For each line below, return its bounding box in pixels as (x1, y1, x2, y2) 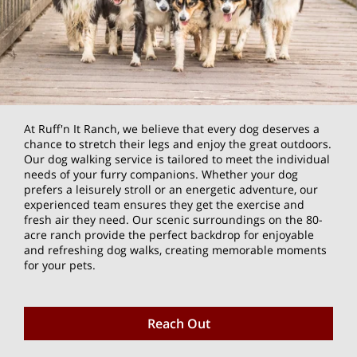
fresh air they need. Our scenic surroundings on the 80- (24, 212, 323, 228)
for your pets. (24, 257, 96, 273)
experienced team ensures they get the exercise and (24, 197, 304, 213)
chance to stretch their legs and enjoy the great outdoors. (24, 136, 331, 152)
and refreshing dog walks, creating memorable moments (24, 242, 327, 258)
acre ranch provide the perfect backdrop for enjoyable (24, 227, 314, 243)
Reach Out (147, 315, 210, 333)
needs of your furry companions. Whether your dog (24, 167, 298, 182)
